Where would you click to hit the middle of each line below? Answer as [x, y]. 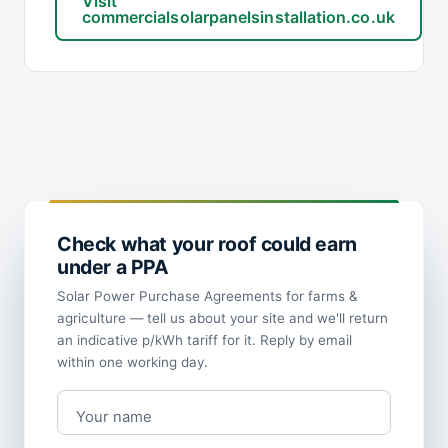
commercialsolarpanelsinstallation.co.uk [238, 16]
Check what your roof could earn [207, 244]
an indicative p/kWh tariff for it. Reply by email [204, 339]
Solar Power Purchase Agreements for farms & [207, 295]
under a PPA [113, 267]
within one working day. [132, 361]
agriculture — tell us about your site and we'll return [222, 317]
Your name [114, 417]
